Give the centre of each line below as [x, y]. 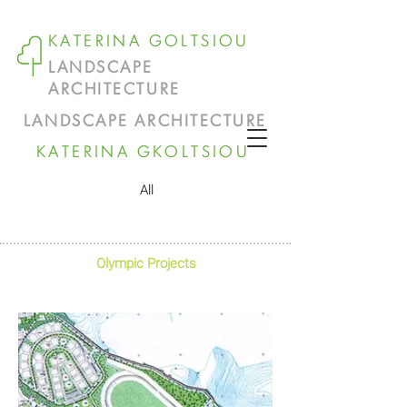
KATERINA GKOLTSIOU [144, 153]
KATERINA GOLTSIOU [149, 42]
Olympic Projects [146, 263]
